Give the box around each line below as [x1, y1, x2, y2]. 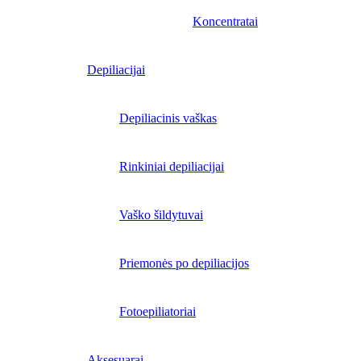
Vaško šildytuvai [119, 208, 203, 222]
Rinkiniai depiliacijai [119, 160, 224, 173]
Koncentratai [193, 15, 258, 28]
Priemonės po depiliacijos [119, 256, 249, 270]
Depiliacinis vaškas [119, 111, 217, 125]
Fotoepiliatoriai [119, 305, 196, 318]
